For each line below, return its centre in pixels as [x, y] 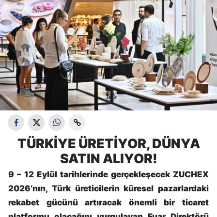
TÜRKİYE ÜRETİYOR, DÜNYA [108, 143]
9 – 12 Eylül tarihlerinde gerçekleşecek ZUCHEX [108, 174]
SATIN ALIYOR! [108, 158]
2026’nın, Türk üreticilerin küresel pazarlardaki [108, 188]
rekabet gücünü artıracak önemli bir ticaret [108, 202]
